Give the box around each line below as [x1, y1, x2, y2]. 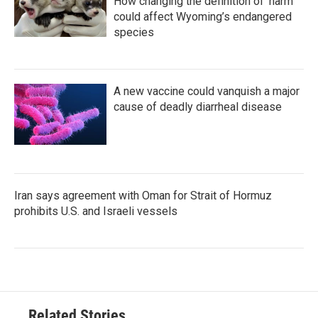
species [114, 26, 154, 40]
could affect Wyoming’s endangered [114, 10, 292, 24]
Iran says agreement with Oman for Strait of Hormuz [14, 189, 272, 203]
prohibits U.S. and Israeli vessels [14, 204, 177, 219]
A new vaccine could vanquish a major [114, 84, 300, 99]
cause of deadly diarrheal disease [114, 100, 282, 114]
